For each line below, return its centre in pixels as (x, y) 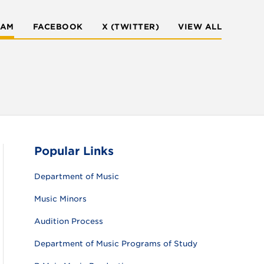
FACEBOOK (58, 27)
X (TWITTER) (130, 27)
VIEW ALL (200, 27)
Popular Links (74, 151)
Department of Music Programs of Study (115, 244)
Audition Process (68, 221)
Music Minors (60, 199)
